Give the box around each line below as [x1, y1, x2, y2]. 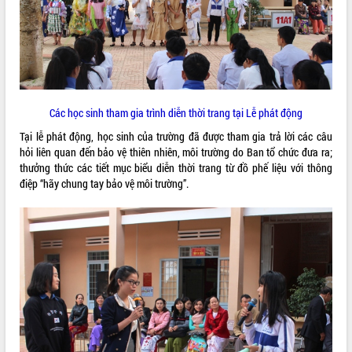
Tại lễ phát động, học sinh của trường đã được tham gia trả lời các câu [20, 128, 332, 144]
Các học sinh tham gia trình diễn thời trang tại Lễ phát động [49, 104, 302, 120]
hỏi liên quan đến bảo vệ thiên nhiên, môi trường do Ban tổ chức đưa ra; [20, 144, 332, 159]
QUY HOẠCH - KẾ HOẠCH [7, 46, 106, 60]
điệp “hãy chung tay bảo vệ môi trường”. [20, 175, 189, 191]
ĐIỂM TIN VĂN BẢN [7, 14, 83, 27]
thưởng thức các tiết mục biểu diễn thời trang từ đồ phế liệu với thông [20, 159, 332, 175]
